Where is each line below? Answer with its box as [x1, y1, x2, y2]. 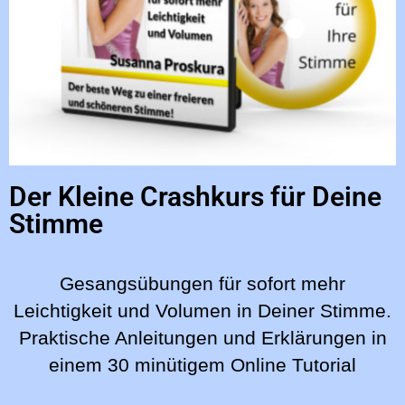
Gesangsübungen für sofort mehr [60, 273, 345, 296]
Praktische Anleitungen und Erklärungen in [18, 327, 387, 350]
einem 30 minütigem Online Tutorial [49, 354, 356, 377]
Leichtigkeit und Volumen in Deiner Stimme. [14, 300, 391, 323]
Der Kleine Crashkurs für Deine [9, 181, 381, 213]
